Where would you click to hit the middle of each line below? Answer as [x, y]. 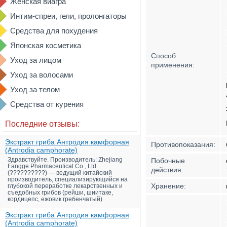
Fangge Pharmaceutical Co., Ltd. [53, 166]
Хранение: [168, 186]
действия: [167, 170]
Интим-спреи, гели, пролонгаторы [68, 16]
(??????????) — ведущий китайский [60, 173]
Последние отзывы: [42, 124]
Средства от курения [47, 104]
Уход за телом [35, 89]
